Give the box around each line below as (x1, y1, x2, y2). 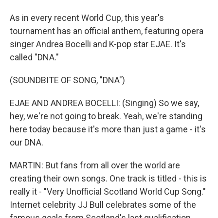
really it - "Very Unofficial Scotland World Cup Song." (10, 186, 206, 197)
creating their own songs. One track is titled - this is (10, 173, 207, 183)
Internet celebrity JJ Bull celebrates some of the (10, 200, 196, 210)
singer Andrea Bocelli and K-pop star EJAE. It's (10, 39, 186, 49)
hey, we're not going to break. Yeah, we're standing (10, 111, 202, 121)
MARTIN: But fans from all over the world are (10, 160, 180, 170)
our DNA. (10, 137, 43, 147)
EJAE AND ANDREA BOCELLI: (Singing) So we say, (10, 98, 199, 108)
